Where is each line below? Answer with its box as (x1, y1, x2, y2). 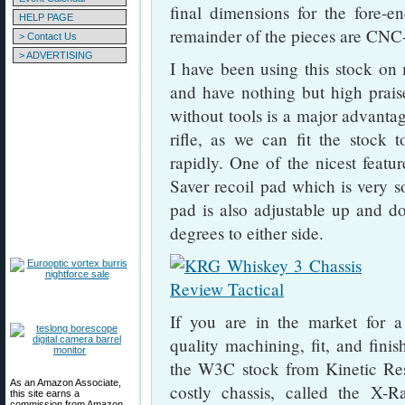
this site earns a (10, 388, 80, 399)
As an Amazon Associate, (10, 377, 121, 388)
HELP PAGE (19, 12, 73, 23)
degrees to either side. (170, 221, 324, 244)
